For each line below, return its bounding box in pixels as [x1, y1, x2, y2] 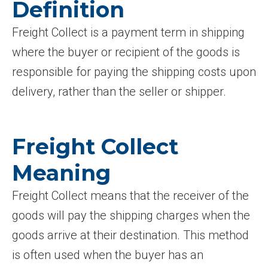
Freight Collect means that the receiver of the [12, 188, 249, 203]
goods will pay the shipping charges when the [12, 208, 250, 223]
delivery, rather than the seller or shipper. [12, 84, 226, 99]
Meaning [12, 160, 111, 186]
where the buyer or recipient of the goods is [12, 45, 240, 59]
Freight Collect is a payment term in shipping [12, 25, 245, 39]
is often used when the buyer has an [12, 248, 203, 262]
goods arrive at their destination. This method [12, 228, 249, 242]
